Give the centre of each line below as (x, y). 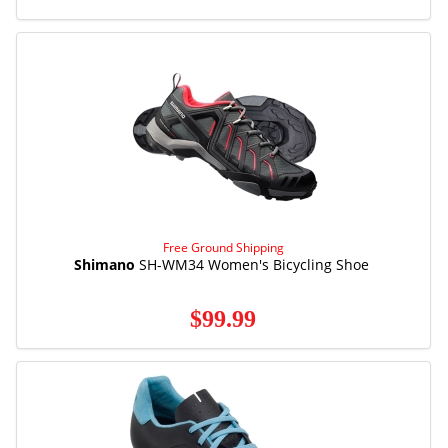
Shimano (104, 264)
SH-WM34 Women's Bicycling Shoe (251, 264)
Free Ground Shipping (223, 247)
